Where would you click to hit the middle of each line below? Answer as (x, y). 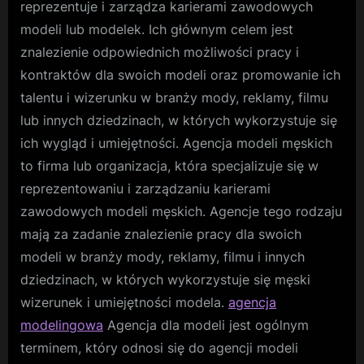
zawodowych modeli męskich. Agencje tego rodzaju (181, 212)
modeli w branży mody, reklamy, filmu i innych (162, 257)
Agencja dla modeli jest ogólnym (206, 325)
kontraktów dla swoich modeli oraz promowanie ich (180, 75)
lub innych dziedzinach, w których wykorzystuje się (179, 121)
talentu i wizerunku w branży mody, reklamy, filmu (174, 98)
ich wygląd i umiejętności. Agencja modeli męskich (176, 143)
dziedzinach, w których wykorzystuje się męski (165, 280)
